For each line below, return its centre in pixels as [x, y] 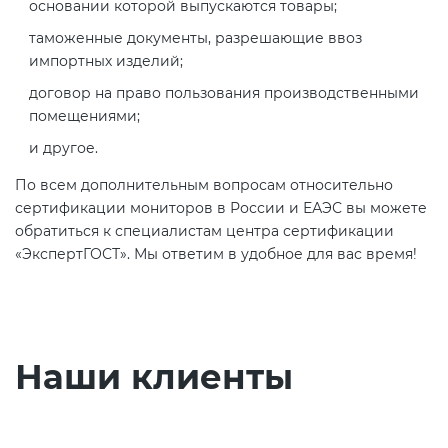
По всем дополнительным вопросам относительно [204, 184]
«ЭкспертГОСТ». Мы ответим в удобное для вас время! [216, 253]
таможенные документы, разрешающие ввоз [195, 37]
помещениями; [84, 115]
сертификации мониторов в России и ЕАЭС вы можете [221, 207]
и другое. [63, 147]
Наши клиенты [154, 376]
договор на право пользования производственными [224, 92]
